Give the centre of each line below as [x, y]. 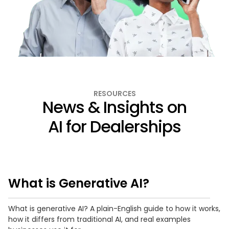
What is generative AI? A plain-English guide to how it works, [114, 208]
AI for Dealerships [114, 126]
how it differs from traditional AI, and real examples [99, 219]
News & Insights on [114, 107]
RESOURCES [114, 93]
